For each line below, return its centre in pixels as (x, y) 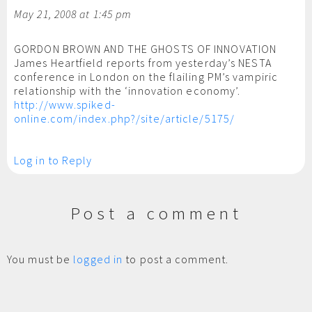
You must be (40, 259)
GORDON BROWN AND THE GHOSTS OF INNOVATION (146, 49)
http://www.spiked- (65, 104)
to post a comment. (176, 259)
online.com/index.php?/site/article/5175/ (125, 118)
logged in (98, 259)
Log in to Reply (53, 160)
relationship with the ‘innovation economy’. (127, 91)
